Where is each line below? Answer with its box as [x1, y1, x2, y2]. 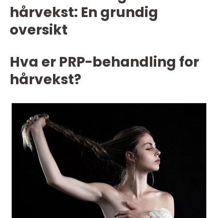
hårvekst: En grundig [10, 3, 158, 22]
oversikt [10, 20, 68, 39]
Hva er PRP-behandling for [10, 53, 199, 72]
